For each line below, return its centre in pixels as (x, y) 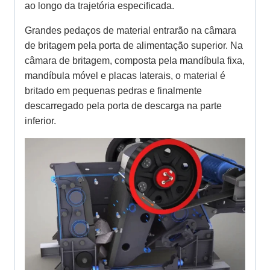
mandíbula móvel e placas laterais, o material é (125, 75)
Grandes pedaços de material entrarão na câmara (130, 30)
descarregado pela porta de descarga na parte (123, 105)
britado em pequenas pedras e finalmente (113, 90)
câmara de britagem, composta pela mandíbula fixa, (135, 60)
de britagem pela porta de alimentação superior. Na (134, 45)
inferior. (40, 121)
